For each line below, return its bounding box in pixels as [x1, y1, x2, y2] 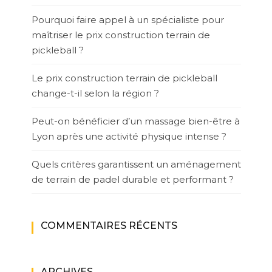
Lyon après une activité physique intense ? [31, 131, 226, 142]
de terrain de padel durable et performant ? [31, 174, 234, 185]
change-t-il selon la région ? [31, 87, 159, 99]
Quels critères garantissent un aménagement [31, 158, 241, 170]
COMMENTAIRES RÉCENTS [40, 220, 177, 231]
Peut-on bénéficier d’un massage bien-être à [31, 115, 240, 127]
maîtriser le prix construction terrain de [31, 29, 210, 41]
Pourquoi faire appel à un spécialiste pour [31, 14, 224, 25]
